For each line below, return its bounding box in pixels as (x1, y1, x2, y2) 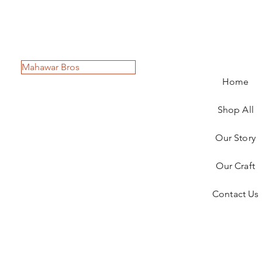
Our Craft (216, 160, 255, 171)
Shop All (217, 104, 254, 115)
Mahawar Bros (22, 61, 80, 73)
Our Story (215, 132, 256, 143)
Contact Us (212, 188, 259, 199)
